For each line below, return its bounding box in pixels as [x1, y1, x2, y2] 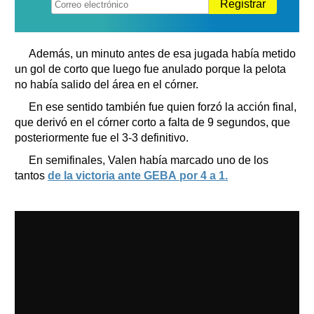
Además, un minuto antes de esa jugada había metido [29, 47, 296, 60]
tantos [15, 169, 48, 182]
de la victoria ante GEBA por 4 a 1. [48, 169, 228, 182]
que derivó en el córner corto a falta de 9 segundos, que [15, 116, 290, 128]
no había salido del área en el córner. [15, 78, 198, 90]
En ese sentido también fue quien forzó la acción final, [29, 100, 296, 113]
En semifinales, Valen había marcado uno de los [29, 153, 268, 166]
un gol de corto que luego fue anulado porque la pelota [15, 62, 286, 75]
